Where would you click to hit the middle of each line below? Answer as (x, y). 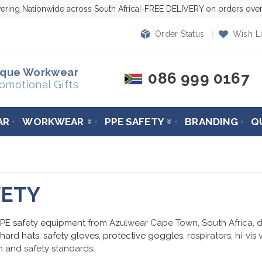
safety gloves (71, 235)
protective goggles (143, 235)
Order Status (180, 34)
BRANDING (212, 121)
